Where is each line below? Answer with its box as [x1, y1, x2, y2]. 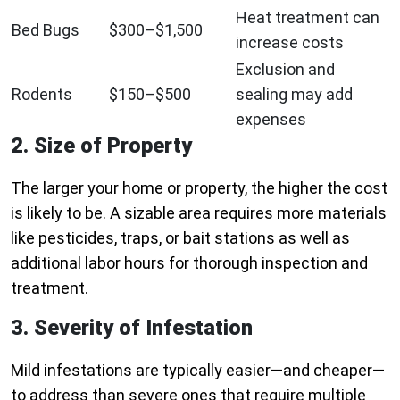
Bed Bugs [12, 21, 79, 40]
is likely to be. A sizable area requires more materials [11, 204, 387, 223]
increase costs [236, 33, 344, 53]
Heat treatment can [236, 8, 379, 28]
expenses [236, 110, 306, 129]
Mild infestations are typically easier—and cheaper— [11, 361, 385, 380]
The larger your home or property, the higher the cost [11, 179, 387, 198]
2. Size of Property [11, 133, 192, 159]
